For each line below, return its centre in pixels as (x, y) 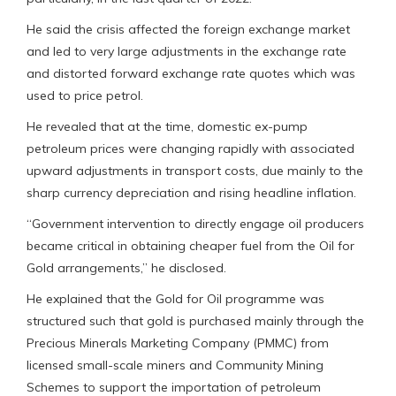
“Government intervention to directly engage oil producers (195, 223)
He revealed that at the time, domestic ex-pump (167, 126)
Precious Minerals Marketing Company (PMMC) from (178, 343)
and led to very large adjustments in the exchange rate (187, 51)
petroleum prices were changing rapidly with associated (190, 148)
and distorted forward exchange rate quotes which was (191, 73)
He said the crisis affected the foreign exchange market (188, 29)
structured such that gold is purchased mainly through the (195, 320)
